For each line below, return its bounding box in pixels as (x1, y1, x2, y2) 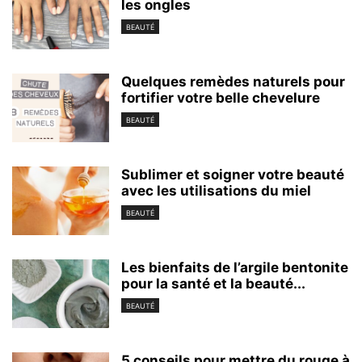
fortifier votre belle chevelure (121, 89, 320, 106)
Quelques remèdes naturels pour (121, 73, 345, 90)
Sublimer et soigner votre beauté (121, 166, 344, 183)
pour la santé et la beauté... (121, 275, 305, 292)
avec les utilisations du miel (121, 182, 311, 199)
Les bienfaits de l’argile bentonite (121, 259, 348, 276)
